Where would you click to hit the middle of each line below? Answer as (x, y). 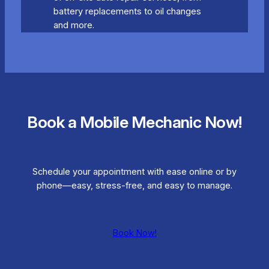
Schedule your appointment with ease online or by (134, 172)
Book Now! (134, 233)
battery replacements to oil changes (127, 11)
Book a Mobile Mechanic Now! (134, 122)
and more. (74, 25)
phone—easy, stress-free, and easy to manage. (134, 186)
